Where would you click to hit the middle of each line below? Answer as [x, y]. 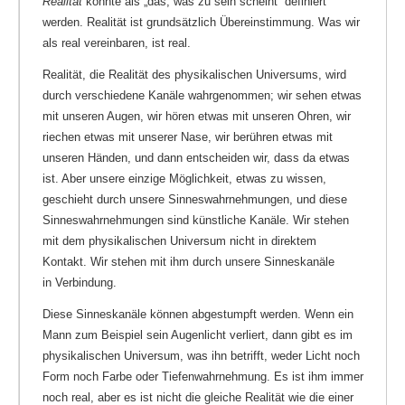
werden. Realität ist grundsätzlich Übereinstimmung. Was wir [201, 22]
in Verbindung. [80, 282]
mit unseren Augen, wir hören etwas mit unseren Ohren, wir [197, 116]
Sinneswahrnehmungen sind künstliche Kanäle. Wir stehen [196, 220]
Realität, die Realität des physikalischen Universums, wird [194, 74]
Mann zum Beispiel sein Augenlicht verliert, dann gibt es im [198, 334]
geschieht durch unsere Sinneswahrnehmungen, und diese [195, 199]
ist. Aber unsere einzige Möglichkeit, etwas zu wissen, [184, 178]
